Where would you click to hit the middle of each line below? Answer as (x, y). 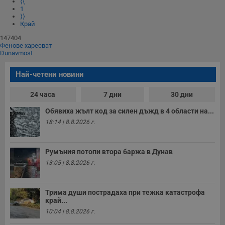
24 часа (43, 94)
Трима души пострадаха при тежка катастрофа (125, 192)
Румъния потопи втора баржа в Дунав (109, 151)
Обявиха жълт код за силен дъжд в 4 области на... (130, 111)
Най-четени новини (50, 74)
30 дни (182, 94)
